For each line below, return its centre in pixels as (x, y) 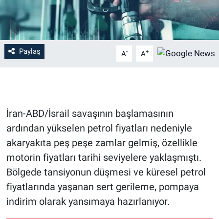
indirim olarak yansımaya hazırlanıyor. (88, 202)
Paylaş (30, 52)
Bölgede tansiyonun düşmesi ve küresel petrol (106, 172)
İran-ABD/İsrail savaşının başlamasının (90, 114)
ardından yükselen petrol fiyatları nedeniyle (99, 128)
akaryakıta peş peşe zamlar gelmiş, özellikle (102, 143)
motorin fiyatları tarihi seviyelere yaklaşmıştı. (104, 158)
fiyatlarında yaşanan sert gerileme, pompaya (102, 187)
